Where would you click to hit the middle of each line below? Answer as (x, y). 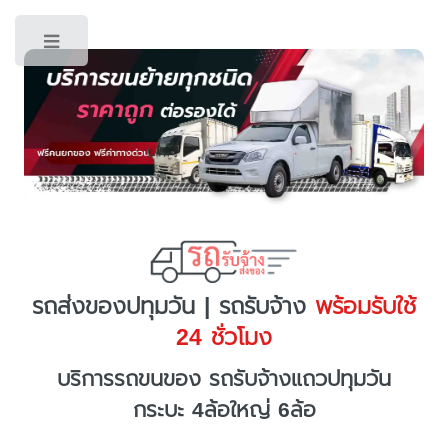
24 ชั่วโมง (224, 337)
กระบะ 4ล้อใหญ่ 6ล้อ (224, 410)
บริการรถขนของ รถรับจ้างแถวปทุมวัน (224, 379)
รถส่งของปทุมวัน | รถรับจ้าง (169, 306)
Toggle (127, 45)
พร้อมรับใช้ (361, 306)
